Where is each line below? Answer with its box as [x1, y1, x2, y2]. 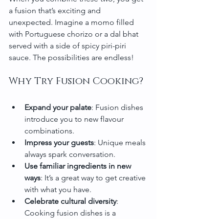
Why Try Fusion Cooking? [9, 75, 143, 88]
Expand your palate [24, 103, 91, 112]
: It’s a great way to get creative [41, 173, 148, 182]
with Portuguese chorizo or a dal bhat [9, 29, 140, 39]
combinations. [24, 126, 74, 135]
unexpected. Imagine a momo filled [9, 18, 136, 27]
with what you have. [24, 185, 91, 194]
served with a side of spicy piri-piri [9, 41, 128, 50]
